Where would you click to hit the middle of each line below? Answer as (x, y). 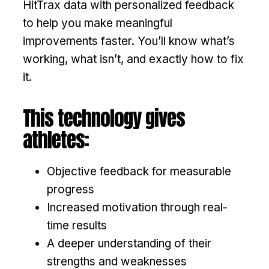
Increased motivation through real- (137, 207)
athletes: (56, 140)
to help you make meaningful (98, 23)
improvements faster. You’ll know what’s (129, 41)
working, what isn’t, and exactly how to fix (133, 59)
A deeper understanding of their (129, 243)
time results (77, 225)
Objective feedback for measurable (139, 171)
